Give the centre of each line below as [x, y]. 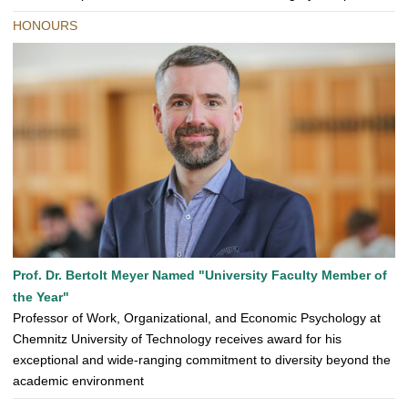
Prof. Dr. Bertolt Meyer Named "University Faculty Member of [200, 275]
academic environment [78, 381]
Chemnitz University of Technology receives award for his [177, 339]
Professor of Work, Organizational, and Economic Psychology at [197, 318]
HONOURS [45, 26]
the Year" [41, 297]
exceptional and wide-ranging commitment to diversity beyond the [202, 360]
